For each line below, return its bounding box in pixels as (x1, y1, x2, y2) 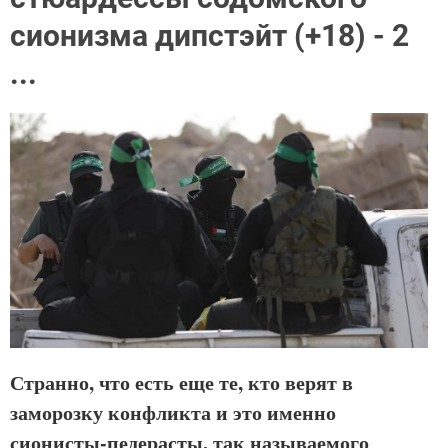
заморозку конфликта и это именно (10, 398, 336, 428)
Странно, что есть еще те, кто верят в (10, 368, 353, 398)
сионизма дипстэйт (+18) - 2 (10, 18, 409, 53)
